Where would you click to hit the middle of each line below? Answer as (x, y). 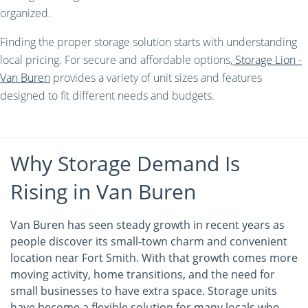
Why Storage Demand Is (125, 163)
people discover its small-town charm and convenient (149, 241)
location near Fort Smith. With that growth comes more (154, 258)
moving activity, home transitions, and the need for (143, 274)
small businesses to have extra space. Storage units (144, 291)
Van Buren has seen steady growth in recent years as (147, 225)
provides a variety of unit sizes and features (156, 78)
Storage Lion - (267, 60)
